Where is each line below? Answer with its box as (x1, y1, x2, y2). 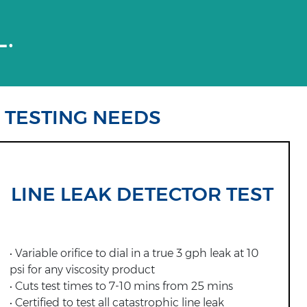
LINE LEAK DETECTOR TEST (10, 182, 273, 206)
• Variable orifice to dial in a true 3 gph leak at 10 (9, 246, 258, 260)
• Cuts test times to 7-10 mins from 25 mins (9, 279, 233, 293)
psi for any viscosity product (9, 262, 155, 276)
